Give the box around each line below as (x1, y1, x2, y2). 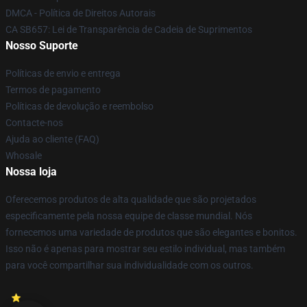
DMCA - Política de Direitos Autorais (5, 8, 156, 19)
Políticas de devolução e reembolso (5, 101, 153, 112)
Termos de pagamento (5, 84, 101, 95)
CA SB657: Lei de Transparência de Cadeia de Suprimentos (5, 24, 252, 35)
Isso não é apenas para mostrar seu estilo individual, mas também (5, 243, 285, 254)
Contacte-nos (5, 117, 63, 128)
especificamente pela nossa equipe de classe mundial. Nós (5, 210, 252, 221)
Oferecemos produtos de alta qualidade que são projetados (5, 194, 256, 205)
